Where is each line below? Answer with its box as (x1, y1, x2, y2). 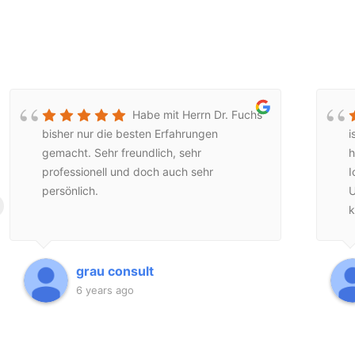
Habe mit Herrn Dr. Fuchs (132, 107, 262, 121)
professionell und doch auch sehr (41, 164, 213, 178)
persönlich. (41, 183, 98, 197)
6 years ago (75, 283, 134, 296)
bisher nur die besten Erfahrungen (41, 126, 218, 140)
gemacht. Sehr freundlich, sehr (41, 145, 201, 159)
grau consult (75, 262, 154, 279)
